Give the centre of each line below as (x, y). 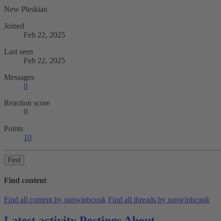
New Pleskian (26, 9)
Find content (25, 180)
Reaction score (27, 103)
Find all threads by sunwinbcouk (159, 199)
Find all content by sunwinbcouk (55, 199)
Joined (14, 26)
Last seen (18, 52)
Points (14, 129)
